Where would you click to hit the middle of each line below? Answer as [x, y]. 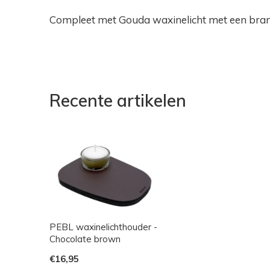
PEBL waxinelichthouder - [103, 227]
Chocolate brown [85, 239]
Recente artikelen [118, 100]
